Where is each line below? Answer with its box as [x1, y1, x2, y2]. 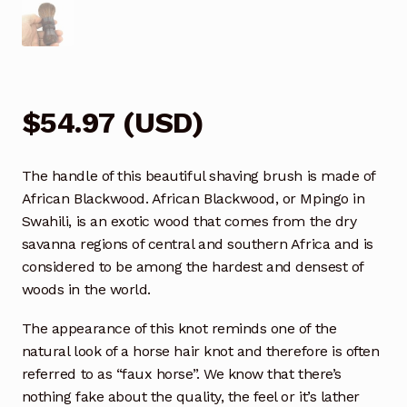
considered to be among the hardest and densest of [21, 258, 363, 276]
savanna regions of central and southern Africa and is [21, 235, 373, 253]
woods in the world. [21, 281, 151, 299]
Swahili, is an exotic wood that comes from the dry [21, 213, 357, 231]
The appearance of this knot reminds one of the [21, 320, 337, 338]
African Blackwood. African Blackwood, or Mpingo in [21, 190, 365, 208]
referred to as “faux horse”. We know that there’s [21, 365, 342, 383]
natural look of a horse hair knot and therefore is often [21, 342, 380, 361]
